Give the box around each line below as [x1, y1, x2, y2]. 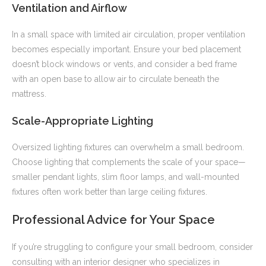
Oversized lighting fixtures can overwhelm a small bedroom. [12, 142, 244, 153]
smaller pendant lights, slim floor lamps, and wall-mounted [12, 172, 239, 182]
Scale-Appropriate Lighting [12, 115, 153, 128]
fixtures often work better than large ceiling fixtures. [12, 187, 207, 197]
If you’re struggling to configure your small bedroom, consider [12, 242, 253, 252]
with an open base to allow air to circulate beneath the [12, 74, 219, 84]
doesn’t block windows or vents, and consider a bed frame [12, 59, 237, 69]
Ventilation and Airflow [12, 2, 127, 15]
